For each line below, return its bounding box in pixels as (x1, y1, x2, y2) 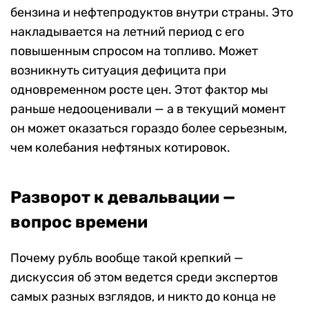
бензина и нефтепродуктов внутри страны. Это (10, 4, 293, 20)
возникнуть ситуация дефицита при (10, 62, 226, 78)
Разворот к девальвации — (10, 187, 235, 207)
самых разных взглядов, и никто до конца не (10, 288, 276, 304)
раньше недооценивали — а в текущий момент (10, 101, 286, 117)
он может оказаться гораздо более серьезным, (10, 120, 287, 136)
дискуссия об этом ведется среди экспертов (10, 269, 278, 285)
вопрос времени (10, 212, 148, 232)
